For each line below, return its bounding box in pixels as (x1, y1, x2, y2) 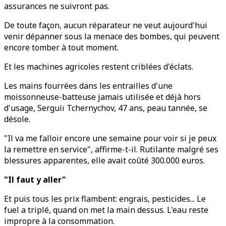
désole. (4, 114, 30, 125)
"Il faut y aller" (4, 174, 66, 185)
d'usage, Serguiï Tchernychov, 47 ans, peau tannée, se (4, 102, 207, 114)
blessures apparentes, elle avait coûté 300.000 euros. (4, 155, 205, 166)
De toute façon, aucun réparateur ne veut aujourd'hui (4, 20, 207, 31)
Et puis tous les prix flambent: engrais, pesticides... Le (4, 193, 206, 204)
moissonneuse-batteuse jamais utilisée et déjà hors (4, 91, 201, 102)
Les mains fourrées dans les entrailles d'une (4, 80, 173, 91)
